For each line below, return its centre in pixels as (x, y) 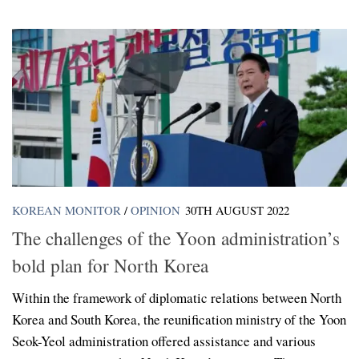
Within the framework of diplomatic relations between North (177, 297)
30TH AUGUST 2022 (237, 210)
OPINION (155, 210)
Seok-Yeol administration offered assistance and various (164, 341)
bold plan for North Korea (110, 265)
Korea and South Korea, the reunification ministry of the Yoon (179, 319)
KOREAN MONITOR (67, 210)
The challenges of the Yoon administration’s (176, 238)
